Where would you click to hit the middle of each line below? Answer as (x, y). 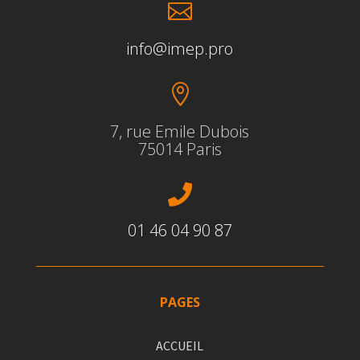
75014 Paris (180, 149)
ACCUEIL (180, 346)
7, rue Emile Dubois (180, 132)
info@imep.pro (180, 49)
